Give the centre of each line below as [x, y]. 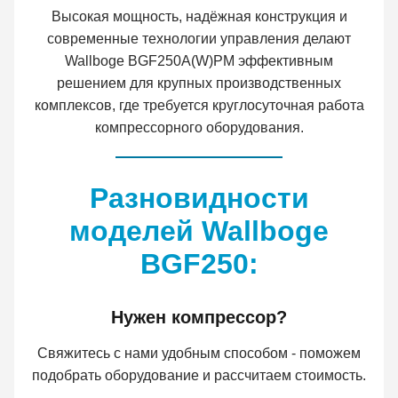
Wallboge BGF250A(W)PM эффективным [199, 61]
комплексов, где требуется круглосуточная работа [199, 106]
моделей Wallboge [199, 231]
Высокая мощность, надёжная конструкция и [199, 17]
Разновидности [199, 198]
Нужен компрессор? [199, 317]
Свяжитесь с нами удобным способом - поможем [199, 353]
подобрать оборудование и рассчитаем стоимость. [199, 375]
